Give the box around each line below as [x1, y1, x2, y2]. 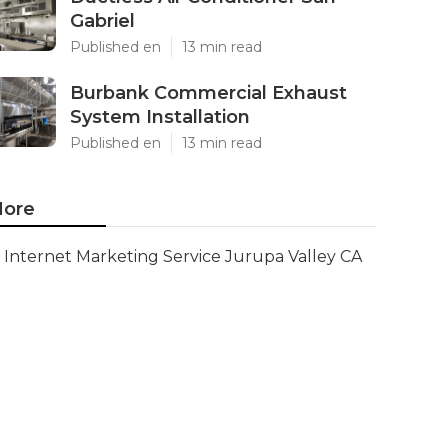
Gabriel [70, 10, 135, 32]
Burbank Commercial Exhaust [70, 82, 347, 104]
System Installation [70, 106, 250, 128]
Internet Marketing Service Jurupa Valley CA [4, 247, 362, 266]
